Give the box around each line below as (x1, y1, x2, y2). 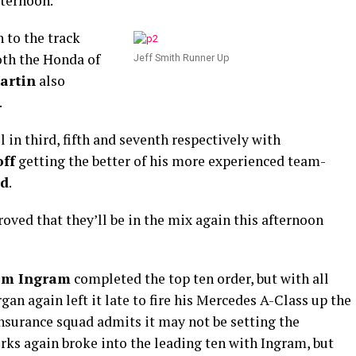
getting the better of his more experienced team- (15, 152, 326, 170)
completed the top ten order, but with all (71, 269, 329, 288)
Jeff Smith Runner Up (133, 52, 230, 64)
